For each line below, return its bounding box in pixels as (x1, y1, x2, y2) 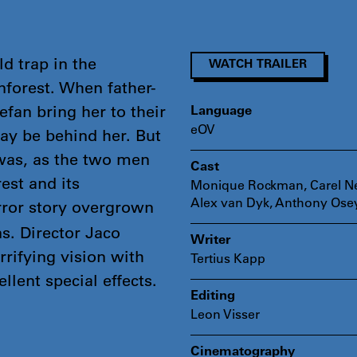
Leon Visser (190, 304, 260, 322)
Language (190, 104, 252, 118)
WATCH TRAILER (208, 58, 307, 71)
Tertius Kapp (190, 249, 265, 266)
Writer (190, 233, 230, 247)
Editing (190, 289, 235, 303)
